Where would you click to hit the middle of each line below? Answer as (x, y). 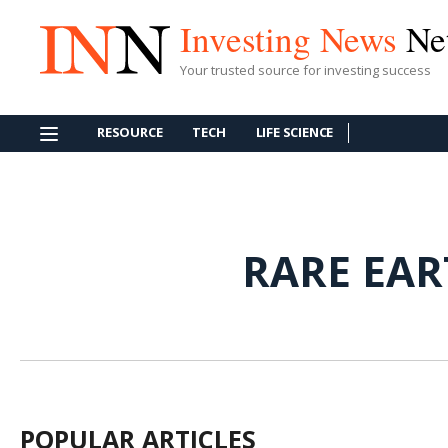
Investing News (293, 38)
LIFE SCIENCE (294, 132)
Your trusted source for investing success (305, 69)
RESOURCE (130, 132)
